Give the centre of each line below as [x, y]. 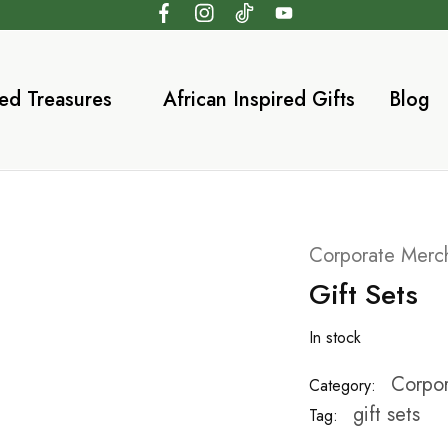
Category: [342, 385]
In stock [334, 337]
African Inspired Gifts [259, 99]
